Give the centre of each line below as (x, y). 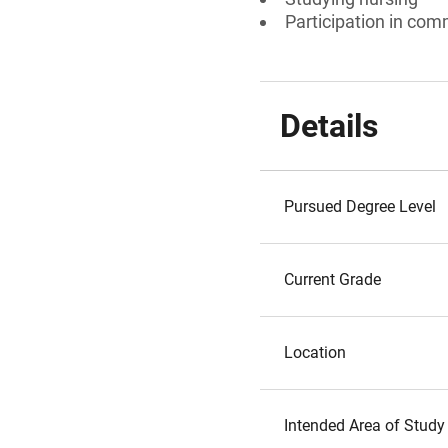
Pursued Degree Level (360, 206)
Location (315, 352)
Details (329, 126)
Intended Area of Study (364, 425)
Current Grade (332, 279)
